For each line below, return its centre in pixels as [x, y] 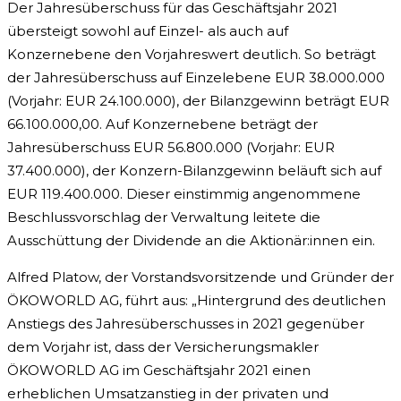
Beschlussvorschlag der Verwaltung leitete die [164, 218]
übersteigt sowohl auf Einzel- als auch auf [148, 31]
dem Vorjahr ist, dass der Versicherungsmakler [163, 347]
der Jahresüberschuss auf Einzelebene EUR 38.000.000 [196, 78]
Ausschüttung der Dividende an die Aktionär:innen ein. [191, 241]
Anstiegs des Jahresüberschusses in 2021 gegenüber [186, 324]
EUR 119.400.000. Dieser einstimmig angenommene [184, 194]
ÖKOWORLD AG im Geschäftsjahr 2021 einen [159, 371]
